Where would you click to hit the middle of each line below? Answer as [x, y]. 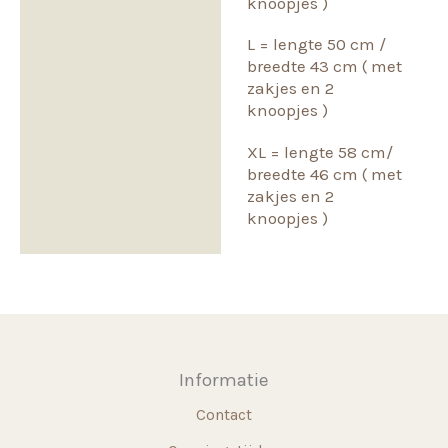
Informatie [224, 379]
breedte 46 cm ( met [324, 173]
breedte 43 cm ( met [324, 66]
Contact [224, 414]
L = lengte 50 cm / [316, 44]
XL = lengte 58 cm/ [319, 151]
